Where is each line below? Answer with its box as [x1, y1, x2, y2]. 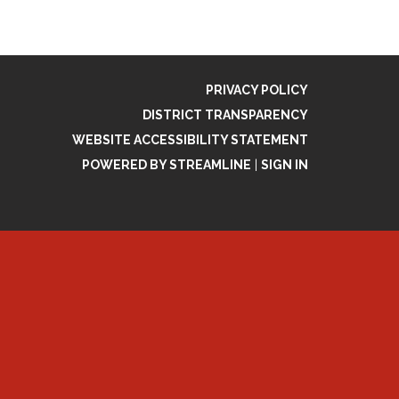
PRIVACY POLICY [206, 83, 308, 97]
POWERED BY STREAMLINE [82, 158, 251, 172]
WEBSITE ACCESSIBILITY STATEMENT [72, 133, 308, 147]
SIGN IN [261, 158, 308, 172]
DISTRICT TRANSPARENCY [142, 108, 308, 122]
